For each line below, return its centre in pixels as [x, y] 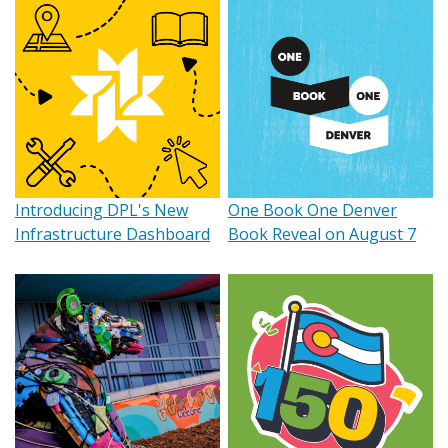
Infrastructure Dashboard [112, 234]
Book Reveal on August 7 [322, 234]
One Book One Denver [312, 210]
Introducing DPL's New [101, 210]
